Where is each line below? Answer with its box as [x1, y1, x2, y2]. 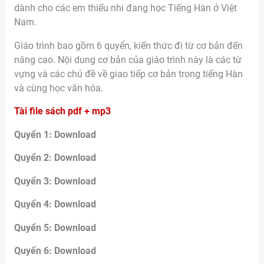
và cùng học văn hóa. [14, 82, 103, 94]
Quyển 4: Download [14, 199, 96, 210]
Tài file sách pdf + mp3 [14, 106, 111, 117]
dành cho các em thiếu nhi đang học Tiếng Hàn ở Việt [14, 3, 237, 14]
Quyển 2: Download [14, 153, 96, 164]
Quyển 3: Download [14, 176, 96, 187]
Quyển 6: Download [14, 246, 96, 257]
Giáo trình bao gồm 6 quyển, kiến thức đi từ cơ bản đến [14, 40, 243, 51]
